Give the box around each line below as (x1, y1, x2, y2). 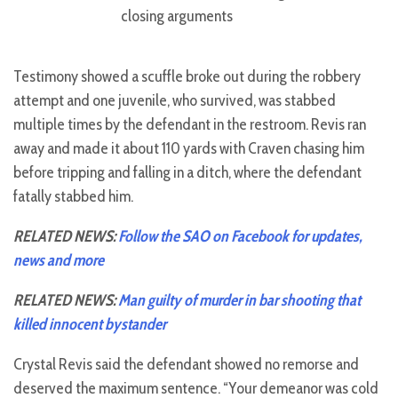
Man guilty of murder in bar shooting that (118, 291, 361, 311)
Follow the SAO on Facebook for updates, (118, 227, 362, 247)
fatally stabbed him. (13, 187, 133, 207)
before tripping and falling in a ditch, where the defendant (13, 163, 362, 183)
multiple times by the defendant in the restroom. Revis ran (13, 115, 366, 135)
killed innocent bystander (13, 314, 166, 335)
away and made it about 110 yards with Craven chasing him (13, 139, 364, 159)
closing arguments (120, 5, 233, 26)
